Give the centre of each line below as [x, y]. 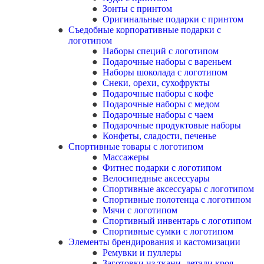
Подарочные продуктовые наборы [172, 125]
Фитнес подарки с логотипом [162, 168]
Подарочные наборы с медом [161, 104]
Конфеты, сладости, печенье [159, 136]
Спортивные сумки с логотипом [168, 231]
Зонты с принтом [137, 9]
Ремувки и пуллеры [142, 253]
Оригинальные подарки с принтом [173, 19]
